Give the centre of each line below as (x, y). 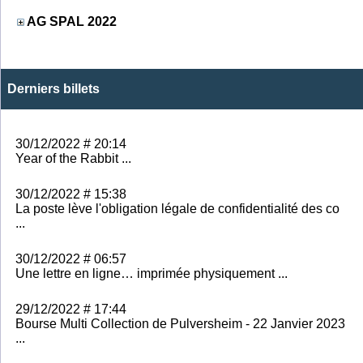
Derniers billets (53, 88)
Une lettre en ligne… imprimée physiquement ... (152, 273)
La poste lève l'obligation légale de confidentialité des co (177, 208)
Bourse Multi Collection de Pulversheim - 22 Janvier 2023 (180, 323)
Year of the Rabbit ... (73, 158)
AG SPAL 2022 (72, 21)
